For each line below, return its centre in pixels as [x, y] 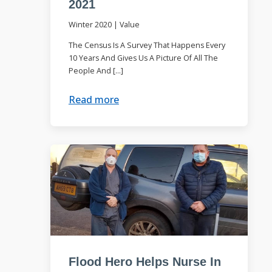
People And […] [96, 71]
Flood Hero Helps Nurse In [144, 261]
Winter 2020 [90, 25]
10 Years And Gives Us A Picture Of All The [143, 58]
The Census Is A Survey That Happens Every [147, 45]
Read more [93, 99]
